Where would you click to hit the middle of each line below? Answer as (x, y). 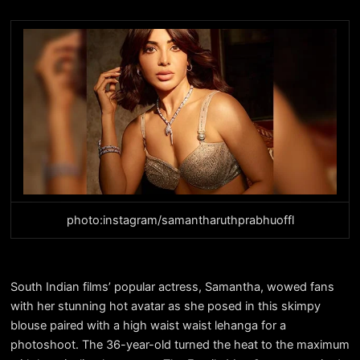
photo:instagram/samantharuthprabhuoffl (180, 221)
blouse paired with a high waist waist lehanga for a (148, 325)
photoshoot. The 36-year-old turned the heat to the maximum (180, 344)
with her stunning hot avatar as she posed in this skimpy (165, 306)
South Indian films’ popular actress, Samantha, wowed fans (172, 286)
